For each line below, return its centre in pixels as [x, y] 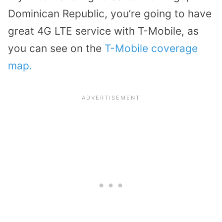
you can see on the [56, 48]
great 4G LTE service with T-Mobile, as [103, 31]
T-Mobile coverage [151, 48]
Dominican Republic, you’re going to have [110, 13]
